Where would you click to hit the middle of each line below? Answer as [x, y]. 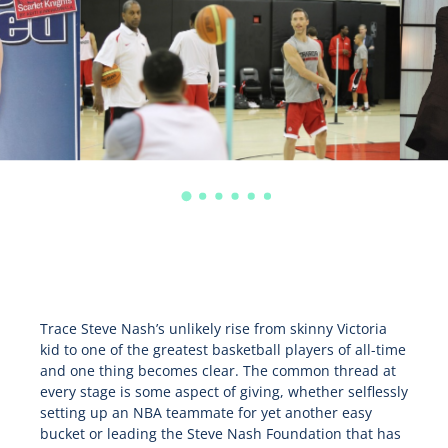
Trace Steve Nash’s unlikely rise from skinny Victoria [213, 329]
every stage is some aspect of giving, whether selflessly [223, 392]
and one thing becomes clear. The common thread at [217, 371]
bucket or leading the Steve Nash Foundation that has [220, 434]
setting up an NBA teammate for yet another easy [205, 413]
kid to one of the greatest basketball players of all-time [222, 350]
